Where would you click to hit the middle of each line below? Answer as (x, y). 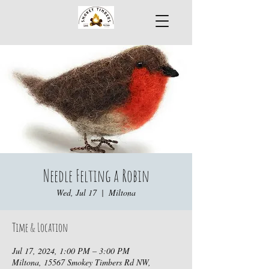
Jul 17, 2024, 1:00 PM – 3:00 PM (71, 251)
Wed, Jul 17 (77, 192)
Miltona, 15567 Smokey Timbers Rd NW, (81, 262)
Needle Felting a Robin (96, 176)
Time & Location (40, 227)
